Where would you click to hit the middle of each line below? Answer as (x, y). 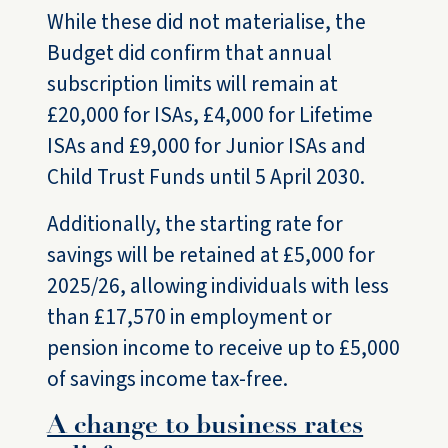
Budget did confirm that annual (190, 53)
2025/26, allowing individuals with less (218, 286)
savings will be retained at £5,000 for (211, 255)
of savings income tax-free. (168, 379)
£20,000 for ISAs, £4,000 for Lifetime (210, 115)
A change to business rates (205, 427)
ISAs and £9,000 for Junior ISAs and (207, 146)
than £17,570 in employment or (190, 317)
